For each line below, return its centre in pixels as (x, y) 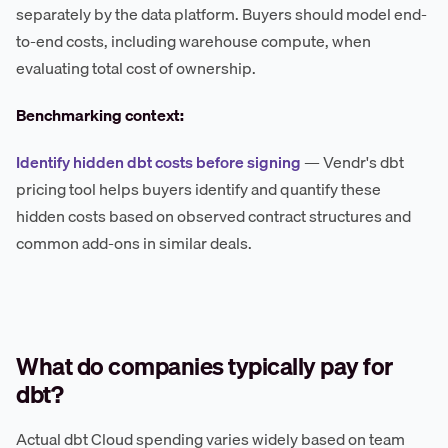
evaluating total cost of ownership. (136, 68)
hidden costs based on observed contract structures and (213, 216)
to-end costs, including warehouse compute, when (193, 41)
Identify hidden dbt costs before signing (158, 162)
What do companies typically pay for (204, 366)
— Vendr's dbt (352, 162)
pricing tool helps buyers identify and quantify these (198, 189)
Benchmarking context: (100, 115)
